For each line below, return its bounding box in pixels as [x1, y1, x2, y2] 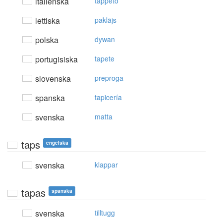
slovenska [33, 73, 71, 85]
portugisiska [33, 54, 78, 65]
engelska [46, 139, 68, 147]
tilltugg [95, 208, 115, 218]
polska [33, 34, 58, 46]
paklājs [95, 15, 116, 25]
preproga [95, 73, 123, 83]
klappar [95, 160, 118, 170]
